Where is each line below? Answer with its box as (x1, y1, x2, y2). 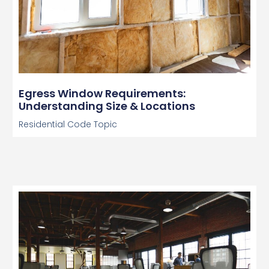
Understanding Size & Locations (18, 98, 195, 114)
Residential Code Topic (18, 118, 117, 131)
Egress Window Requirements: (18, 86, 186, 101)
